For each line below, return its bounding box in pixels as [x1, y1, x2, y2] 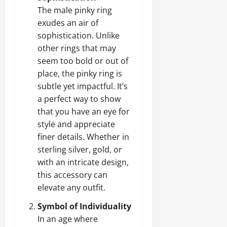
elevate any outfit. [37, 181, 105, 193]
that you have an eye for [37, 105, 130, 117]
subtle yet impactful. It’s [37, 80, 128, 92]
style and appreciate [37, 118, 115, 130]
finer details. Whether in [37, 131, 129, 142]
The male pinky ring [37, 4, 112, 16]
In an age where [37, 213, 98, 224]
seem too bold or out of [37, 55, 128, 66]
